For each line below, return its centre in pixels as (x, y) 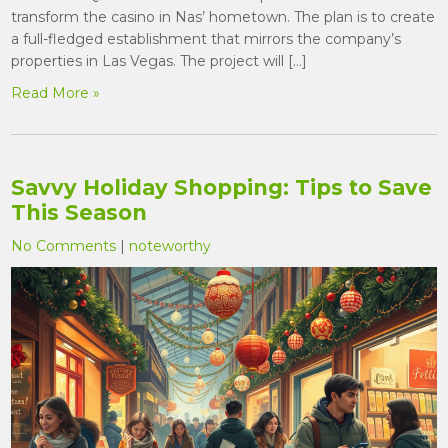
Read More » (56, 93)
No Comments (64, 246)
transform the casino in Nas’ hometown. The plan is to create (223, 17)
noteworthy (170, 246)
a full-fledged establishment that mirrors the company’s (206, 39)
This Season (79, 213)
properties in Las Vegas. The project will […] (159, 61)
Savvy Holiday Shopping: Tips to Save (222, 188)
